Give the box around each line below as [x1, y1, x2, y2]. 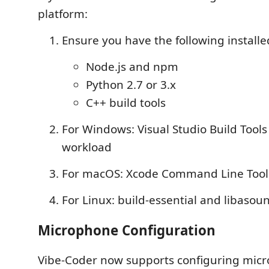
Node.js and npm [86, 59, 178, 74]
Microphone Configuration [38, 220, 216, 240]
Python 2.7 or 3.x [86, 77, 176, 92]
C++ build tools [86, 95, 166, 110]
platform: [38, 6, 88, 22]
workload [62, 139, 112, 155]
